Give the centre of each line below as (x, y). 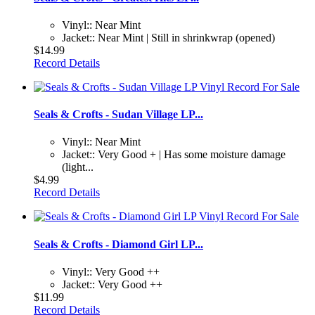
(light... (78, 167)
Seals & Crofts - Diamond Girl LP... (118, 244)
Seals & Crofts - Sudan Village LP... (118, 115)
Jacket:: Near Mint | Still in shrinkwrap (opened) (168, 37)
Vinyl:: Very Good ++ (111, 271)
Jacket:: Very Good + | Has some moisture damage (174, 155)
